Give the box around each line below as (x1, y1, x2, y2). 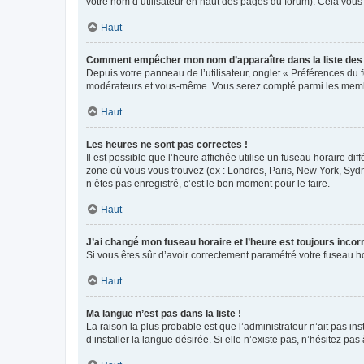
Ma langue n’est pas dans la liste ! (86, 308, 241, 319)
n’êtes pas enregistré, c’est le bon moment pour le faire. (86, 178, 330, 189)
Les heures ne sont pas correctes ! (86, 139, 248, 150)
